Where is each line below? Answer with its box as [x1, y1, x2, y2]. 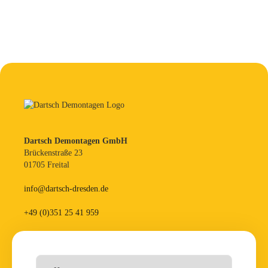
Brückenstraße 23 [24, 148, 83, 157]
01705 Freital [24, 160, 69, 169]
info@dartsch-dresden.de [24, 184, 108, 193]
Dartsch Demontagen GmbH [24, 136, 127, 145]
